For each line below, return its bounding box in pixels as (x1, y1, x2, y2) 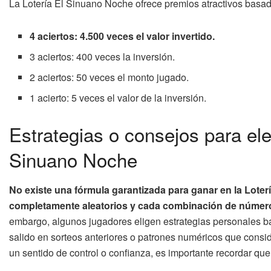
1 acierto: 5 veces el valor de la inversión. (30, 91, 207, 105)
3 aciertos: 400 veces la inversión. (30, 50, 175, 64)
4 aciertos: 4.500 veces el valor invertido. (30, 29, 215, 44)
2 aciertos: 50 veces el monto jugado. (30, 70, 189, 85)
